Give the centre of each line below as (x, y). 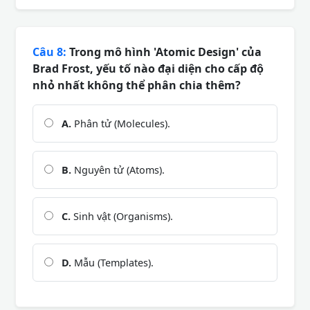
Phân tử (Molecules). (121, 123)
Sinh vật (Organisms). (122, 216)
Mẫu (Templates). (112, 262)
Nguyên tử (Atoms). (118, 170)
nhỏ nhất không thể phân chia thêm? (137, 85)
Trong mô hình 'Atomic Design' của (164, 52)
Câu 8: (49, 52)
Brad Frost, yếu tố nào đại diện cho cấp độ (148, 68)
